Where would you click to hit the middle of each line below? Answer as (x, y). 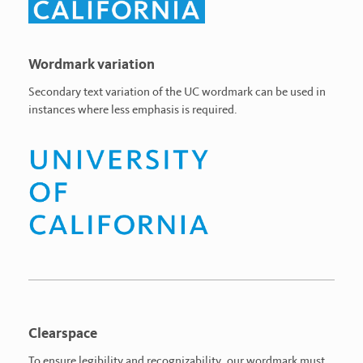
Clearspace (63, 332)
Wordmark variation (92, 63)
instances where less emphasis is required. (133, 109)
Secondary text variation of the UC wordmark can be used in (177, 91)
